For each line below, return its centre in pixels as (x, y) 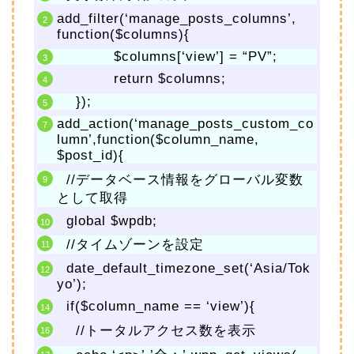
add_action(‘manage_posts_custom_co (185, 124)
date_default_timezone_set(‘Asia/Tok (184, 268)
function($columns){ (123, 34)
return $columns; (141, 79)
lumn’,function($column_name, (158, 140)
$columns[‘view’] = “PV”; (167, 56)
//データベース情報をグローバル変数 (180, 179)
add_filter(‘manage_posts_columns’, (177, 18)
